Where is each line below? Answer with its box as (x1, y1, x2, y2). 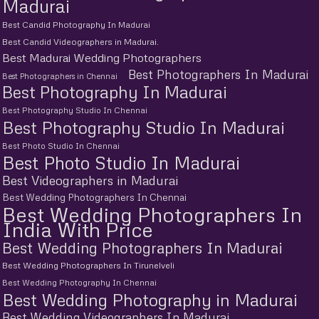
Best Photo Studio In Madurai (2, 151, 240, 174)
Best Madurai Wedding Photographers (2, 50, 202, 65)
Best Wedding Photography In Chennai (2, 277, 157, 288)
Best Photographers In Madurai (128, 66, 308, 82)
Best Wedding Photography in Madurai (2, 288, 298, 310)
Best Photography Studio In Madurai (2, 116, 285, 137)
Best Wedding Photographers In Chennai (2, 191, 187, 203)
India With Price (2, 216, 153, 241)
